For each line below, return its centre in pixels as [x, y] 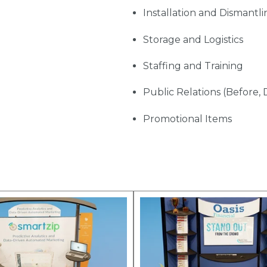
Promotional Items [187, 119]
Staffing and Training [193, 66]
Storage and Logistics [193, 39]
